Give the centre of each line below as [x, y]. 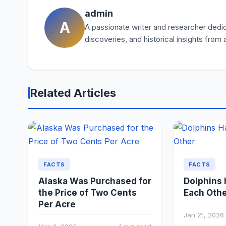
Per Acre [57, 205]
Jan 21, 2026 [204, 215]
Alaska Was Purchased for [95, 181]
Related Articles [73, 93]
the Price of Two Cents [88, 193]
